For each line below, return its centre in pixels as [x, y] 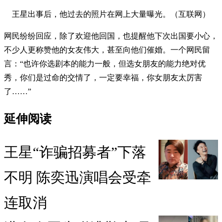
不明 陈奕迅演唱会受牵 [78, 177]
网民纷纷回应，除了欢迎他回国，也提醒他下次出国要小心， [111, 36]
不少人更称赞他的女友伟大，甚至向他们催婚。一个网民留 [107, 50]
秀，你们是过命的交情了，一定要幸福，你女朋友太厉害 [103, 78]
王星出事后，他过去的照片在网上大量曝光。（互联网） [111, 14]
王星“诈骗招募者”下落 [75, 152]
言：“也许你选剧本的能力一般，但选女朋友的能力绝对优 [105, 64]
